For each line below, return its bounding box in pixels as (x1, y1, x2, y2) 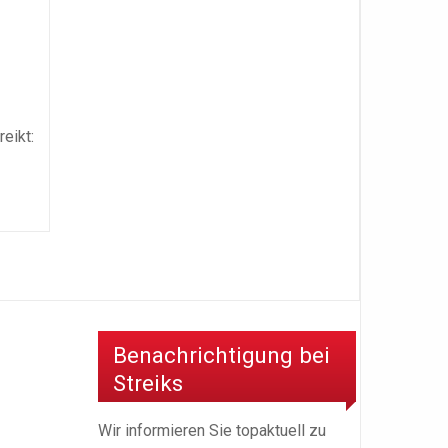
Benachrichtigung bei (113, 341, 330, 368)
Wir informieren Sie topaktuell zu (98, 420, 326, 440)
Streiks (113, 369, 183, 396)
